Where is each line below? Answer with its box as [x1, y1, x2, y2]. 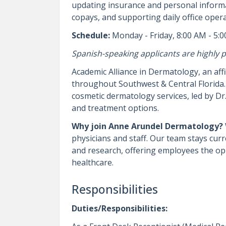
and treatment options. [72, 102, 159, 114]
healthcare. [72, 157, 114, 168]
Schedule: [72, 30, 110, 41]
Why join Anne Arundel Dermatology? [72, 121, 225, 132]
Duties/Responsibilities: [72, 203, 167, 214]
